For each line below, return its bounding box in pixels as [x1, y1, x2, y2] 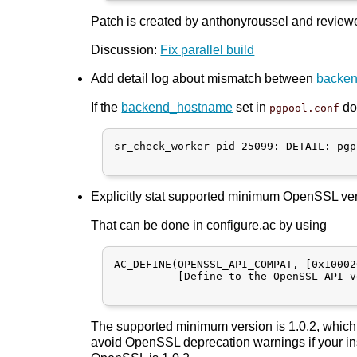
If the [91, 100, 122, 114]
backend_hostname [121, 100, 233, 114]
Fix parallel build [160, 42, 255, 57]
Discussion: [91, 42, 161, 57]
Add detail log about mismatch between [91, 71, 317, 85]
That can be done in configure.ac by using [91, 218, 328, 232]
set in [233, 100, 270, 114]
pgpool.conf [269, 101, 340, 114]
